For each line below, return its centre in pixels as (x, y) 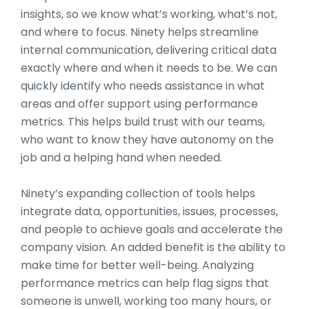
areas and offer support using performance (139, 104)
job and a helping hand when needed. (121, 158)
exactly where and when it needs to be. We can (149, 68)
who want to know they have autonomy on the (147, 140)
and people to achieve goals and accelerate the (152, 230)
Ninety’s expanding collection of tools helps (138, 194)
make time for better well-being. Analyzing (137, 266)
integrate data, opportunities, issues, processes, (149, 212)
